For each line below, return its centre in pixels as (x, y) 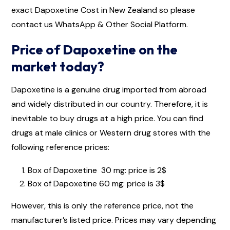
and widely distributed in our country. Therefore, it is (110, 104)
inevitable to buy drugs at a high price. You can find (107, 118)
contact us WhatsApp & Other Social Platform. (100, 24)
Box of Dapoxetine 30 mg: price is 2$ (97, 170)
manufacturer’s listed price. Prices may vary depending (114, 220)
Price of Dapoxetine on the (94, 49)
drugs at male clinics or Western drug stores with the (111, 132)
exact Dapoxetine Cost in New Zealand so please (103, 10)
